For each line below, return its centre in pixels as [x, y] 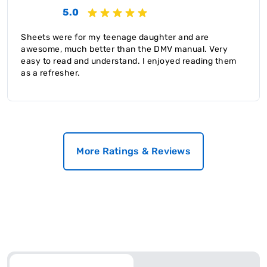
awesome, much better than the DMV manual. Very [124, 49]
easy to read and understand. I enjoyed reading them [129, 61]
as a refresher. [51, 73]
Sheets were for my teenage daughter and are [115, 37]
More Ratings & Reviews [133, 151]
